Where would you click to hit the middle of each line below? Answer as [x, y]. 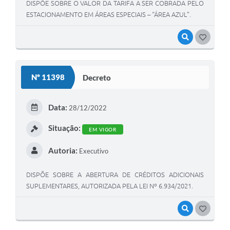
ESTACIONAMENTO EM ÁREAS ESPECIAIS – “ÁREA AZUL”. [109, 15]
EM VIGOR [102, 129]
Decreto [97, 77]
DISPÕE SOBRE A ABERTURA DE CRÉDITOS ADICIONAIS [115, 175]
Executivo [93, 151]
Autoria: [63, 151]
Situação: [64, 128]
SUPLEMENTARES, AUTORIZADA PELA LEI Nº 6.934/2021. [110, 186]
